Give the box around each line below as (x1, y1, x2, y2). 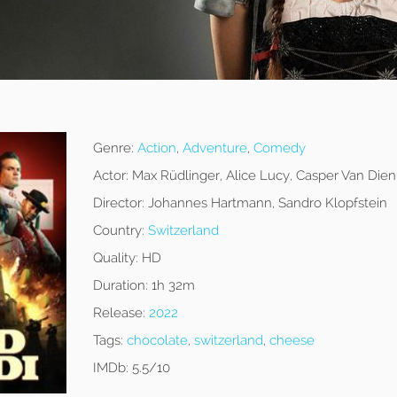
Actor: (92, 167, 128, 184)
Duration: (92, 277, 148, 294)
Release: (92, 305, 145, 322)
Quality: (92, 250, 138, 267)
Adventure (182, 140, 247, 157)
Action (136, 140, 176, 157)
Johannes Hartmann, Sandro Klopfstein (144, 195, 387, 212)
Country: (92, 222, 144, 239)
